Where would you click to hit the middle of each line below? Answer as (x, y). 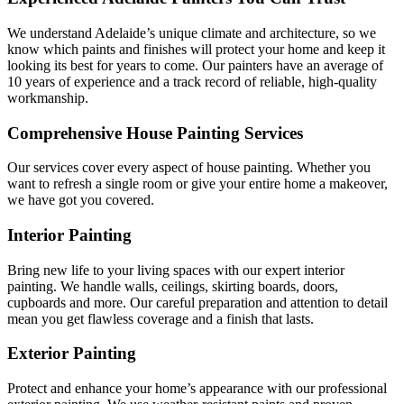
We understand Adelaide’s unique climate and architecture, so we (192, 32)
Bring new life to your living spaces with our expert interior (176, 270)
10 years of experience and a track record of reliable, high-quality (192, 81)
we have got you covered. (81, 200)
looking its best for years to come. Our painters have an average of (195, 65)
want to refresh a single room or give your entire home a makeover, (197, 184)
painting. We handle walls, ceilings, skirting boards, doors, (173, 286)
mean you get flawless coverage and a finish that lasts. (161, 318)
